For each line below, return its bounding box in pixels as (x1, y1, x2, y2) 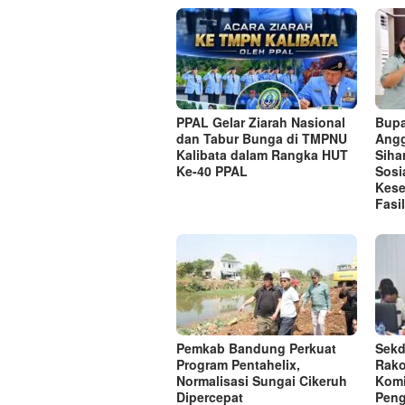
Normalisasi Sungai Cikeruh (176, 371, 347, 390)
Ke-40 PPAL (176, 161, 248, 180)
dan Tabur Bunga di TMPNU (176, 128, 347, 147)
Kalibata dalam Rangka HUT (176, 145, 348, 164)
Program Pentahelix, (176, 354, 300, 373)
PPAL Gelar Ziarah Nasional (176, 112, 345, 131)
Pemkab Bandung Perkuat (176, 338, 336, 357)
